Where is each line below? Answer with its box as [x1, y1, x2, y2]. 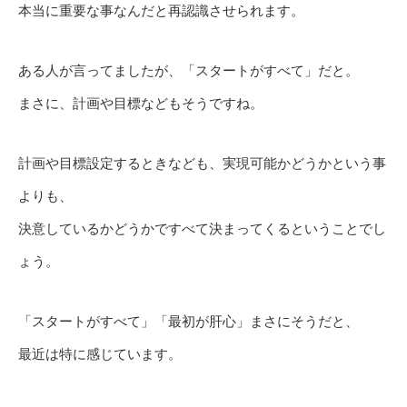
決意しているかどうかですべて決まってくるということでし [18, 221, 386, 237]
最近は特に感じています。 [18, 346, 182, 362]
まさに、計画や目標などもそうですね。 [18, 95, 263, 112]
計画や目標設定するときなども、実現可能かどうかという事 [18, 155, 386, 172]
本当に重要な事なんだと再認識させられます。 [18, 3, 304, 19]
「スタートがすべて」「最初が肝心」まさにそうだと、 [18, 313, 359, 330]
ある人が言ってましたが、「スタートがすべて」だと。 [18, 63, 359, 79]
